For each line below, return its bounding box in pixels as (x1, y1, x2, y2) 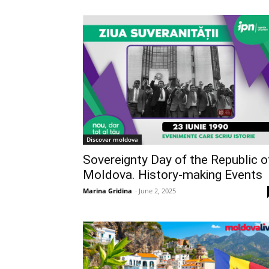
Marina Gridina (83, 186, 132, 196)
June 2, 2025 (139, 186, 176, 196)
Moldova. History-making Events (83, 168, 262, 183)
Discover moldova (86, 135, 138, 144)
